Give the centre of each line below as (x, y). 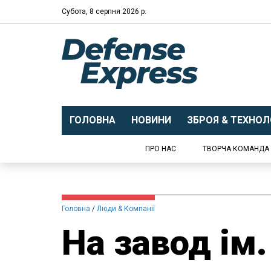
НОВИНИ (151, 120)
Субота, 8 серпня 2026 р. (104, 11)
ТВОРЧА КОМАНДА (236, 149)
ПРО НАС (161, 149)
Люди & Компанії (126, 209)
